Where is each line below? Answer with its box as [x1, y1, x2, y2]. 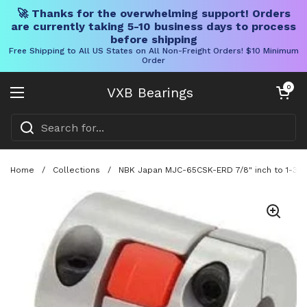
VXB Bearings [107, 84, 193, 101]
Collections [53, 164, 100, 175]
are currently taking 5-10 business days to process [11, 20, 296, 33]
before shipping [110, 33, 197, 46]
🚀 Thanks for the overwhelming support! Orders [16, 7, 291, 20]
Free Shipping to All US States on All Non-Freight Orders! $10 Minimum [8, 46, 299, 56]
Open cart [273, 83, 304, 90]
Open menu [16, 93, 82, 108]
